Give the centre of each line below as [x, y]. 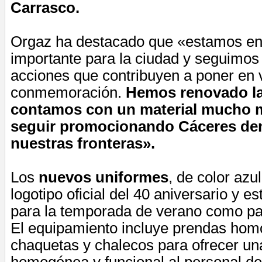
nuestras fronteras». [83, 143]
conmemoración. [68, 92]
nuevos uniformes [104, 177]
